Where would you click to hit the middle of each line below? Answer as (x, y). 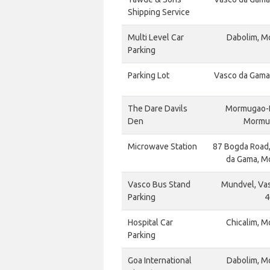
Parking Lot (149, 75)
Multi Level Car (156, 37)
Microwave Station (162, 146)
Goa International (160, 260)
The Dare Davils (158, 108)
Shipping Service (159, 12)
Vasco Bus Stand (159, 184)
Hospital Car (150, 222)
